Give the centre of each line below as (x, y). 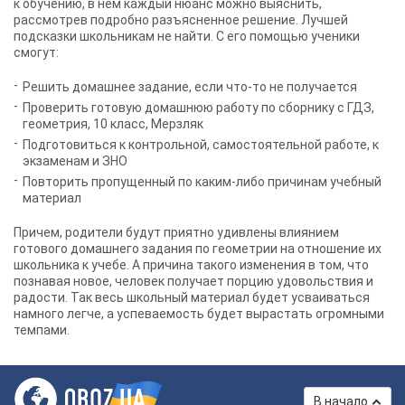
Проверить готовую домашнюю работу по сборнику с (185, 108)
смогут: (36, 52)
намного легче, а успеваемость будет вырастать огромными (199, 314)
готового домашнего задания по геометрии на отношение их (198, 249)
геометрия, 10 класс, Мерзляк (113, 124)
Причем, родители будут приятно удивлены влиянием (176, 232)
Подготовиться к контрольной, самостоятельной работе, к (201, 145)
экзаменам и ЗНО (75, 161)
